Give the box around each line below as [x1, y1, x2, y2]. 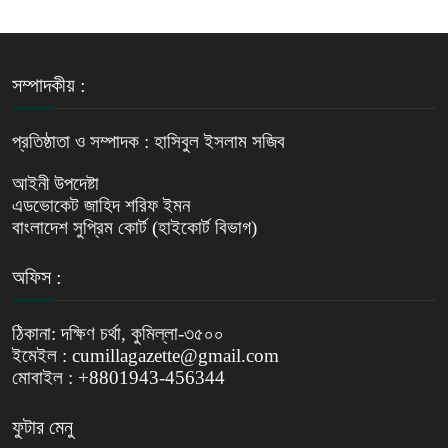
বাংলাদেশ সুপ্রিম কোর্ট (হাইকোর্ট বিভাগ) [12, 216, 257, 238]
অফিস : [12, 265, 62, 288]
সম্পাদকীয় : [12, 73, 86, 96]
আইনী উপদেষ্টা [12, 172, 99, 194]
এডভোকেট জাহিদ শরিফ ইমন [12, 194, 190, 216]
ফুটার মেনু [12, 415, 73, 438]
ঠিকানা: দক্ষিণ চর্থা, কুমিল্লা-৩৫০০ [12, 322, 224, 344]
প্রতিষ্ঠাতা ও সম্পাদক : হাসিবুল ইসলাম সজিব [12, 130, 285, 152]
